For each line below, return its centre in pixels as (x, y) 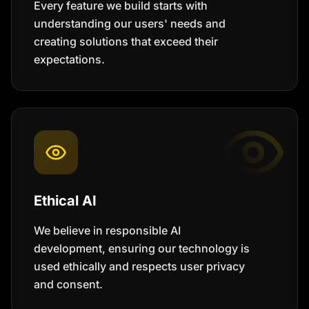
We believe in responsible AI (107, 230)
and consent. (68, 284)
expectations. (69, 59)
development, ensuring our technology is (142, 248)
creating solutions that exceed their (126, 41)
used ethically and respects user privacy (139, 266)
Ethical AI (65, 201)
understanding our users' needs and (130, 23)
